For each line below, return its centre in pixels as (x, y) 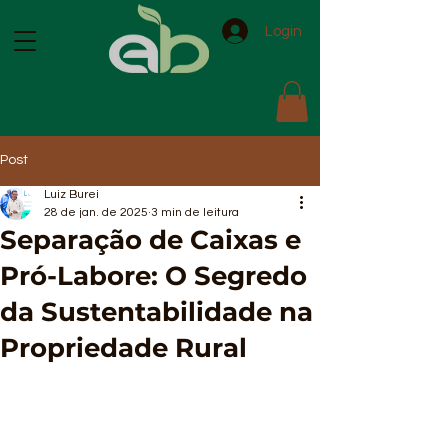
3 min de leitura (195, 212)
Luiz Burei (71, 194)
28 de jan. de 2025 (96, 212)
